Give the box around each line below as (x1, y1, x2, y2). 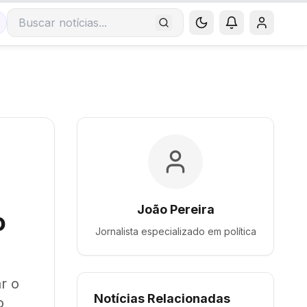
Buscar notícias (18, 23, 98, 37)
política (223, 225, 256, 237)
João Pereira (136, 202, 214, 217)
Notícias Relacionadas (94, 291, 230, 306)
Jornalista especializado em (95, 225, 224, 237)
